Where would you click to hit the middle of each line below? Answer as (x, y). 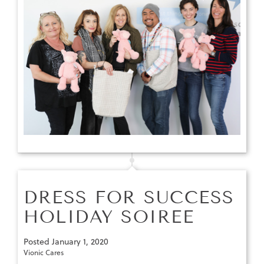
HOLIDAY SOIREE (109, 217)
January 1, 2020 (80, 241)
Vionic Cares (44, 252)
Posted (38, 241)
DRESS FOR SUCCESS (129, 197)
